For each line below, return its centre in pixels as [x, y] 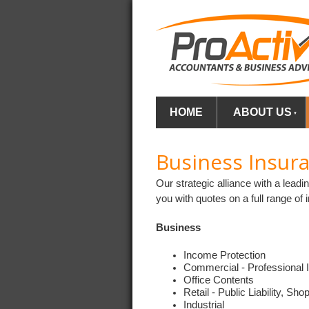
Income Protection [225, 255]
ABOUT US [263, 112]
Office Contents [219, 280]
